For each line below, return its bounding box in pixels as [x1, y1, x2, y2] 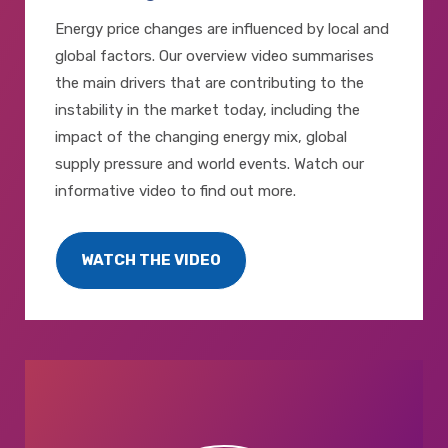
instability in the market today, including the [55, 101, 360, 120]
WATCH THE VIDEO [81, 251, 221, 270]
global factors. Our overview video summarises [55, 47, 374, 66]
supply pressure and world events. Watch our [55, 155, 364, 174]
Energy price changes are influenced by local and [55, 20, 389, 39]
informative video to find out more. [55, 182, 296, 201]
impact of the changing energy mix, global [55, 128, 347, 147]
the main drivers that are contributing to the [55, 74, 364, 93]
